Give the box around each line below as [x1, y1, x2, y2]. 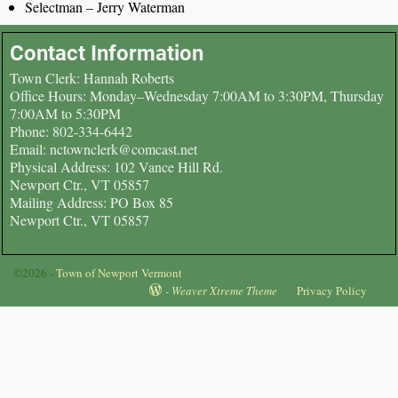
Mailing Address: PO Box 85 [10, 192, 174, 211]
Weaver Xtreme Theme [171, 282, 277, 298]
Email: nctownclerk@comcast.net [10, 139, 198, 158]
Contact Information [10, 41, 204, 67]
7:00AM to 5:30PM [10, 103, 122, 123]
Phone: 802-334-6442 [10, 121, 133, 140]
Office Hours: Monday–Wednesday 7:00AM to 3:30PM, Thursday [10, 85, 385, 105]
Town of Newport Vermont [56, 264, 183, 281]
